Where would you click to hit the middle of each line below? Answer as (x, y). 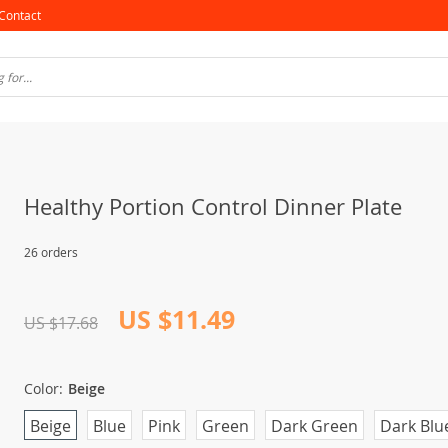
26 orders (51, 252)
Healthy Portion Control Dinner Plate (213, 207)
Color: (43, 389)
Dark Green (314, 426)
